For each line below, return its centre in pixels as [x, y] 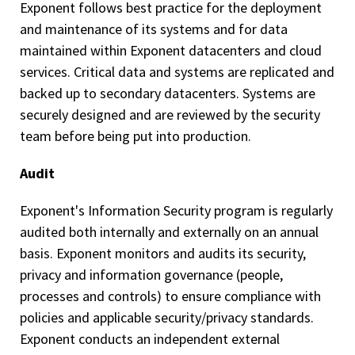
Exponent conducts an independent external [150, 339]
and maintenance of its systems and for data [154, 29]
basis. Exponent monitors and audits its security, [163, 253]
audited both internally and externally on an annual [169, 232]
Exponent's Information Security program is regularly [176, 210]
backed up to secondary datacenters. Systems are [168, 93]
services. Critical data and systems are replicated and [177, 72]
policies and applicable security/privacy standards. [167, 317]
